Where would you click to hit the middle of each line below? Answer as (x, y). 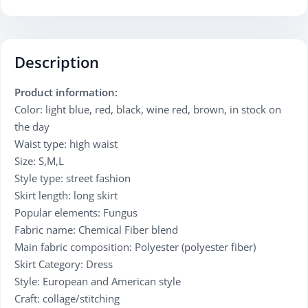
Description (59, 62)
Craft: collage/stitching (67, 299)
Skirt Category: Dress (64, 264)
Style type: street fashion (73, 178)
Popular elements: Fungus (76, 213)
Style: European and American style (98, 282)
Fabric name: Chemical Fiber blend (96, 230)
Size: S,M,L (39, 161)
